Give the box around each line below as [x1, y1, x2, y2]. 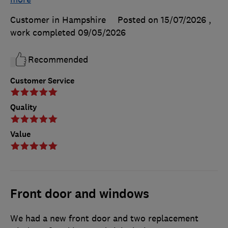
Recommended [28, 53, 88, 65]
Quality [10, 102, 37, 113]
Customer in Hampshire [10, 14, 106, 25]
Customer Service [10, 75, 74, 86]
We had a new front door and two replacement [10, 213, 198, 224]
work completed [10, 26, 78, 38]
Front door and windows [10, 186, 149, 203]
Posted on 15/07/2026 [118, 14, 206, 25]
